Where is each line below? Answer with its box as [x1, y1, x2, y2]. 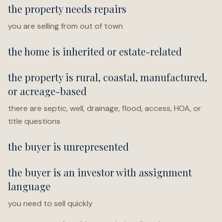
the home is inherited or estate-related [8, 45, 182, 58]
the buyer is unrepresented [8, 140, 129, 153]
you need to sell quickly [8, 198, 93, 209]
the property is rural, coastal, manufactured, [8, 70, 207, 84]
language [8, 179, 51, 193]
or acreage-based [8, 84, 87, 98]
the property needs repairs [8, 2, 126, 15]
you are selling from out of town [8, 21, 123, 31]
